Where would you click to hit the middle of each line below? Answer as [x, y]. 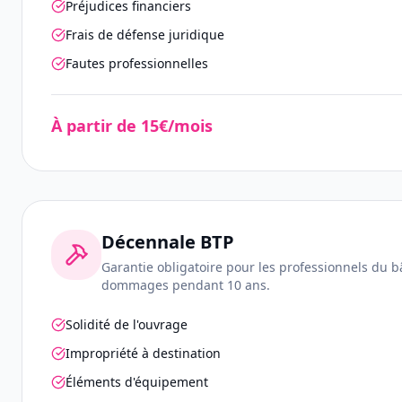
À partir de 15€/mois [132, 126]
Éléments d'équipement [137, 382]
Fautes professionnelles [137, 63]
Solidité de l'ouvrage [127, 324]
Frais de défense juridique [145, 35]
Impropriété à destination [143, 353]
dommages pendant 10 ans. [186, 285]
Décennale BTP [168, 242]
